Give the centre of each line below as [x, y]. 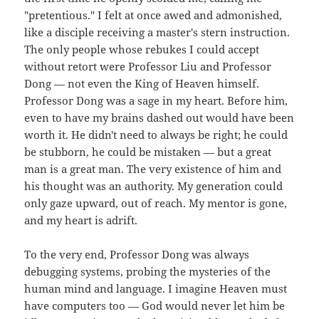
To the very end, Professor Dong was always [137, 255]
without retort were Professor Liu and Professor [148, 67]
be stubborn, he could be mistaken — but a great [148, 152]
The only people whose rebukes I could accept [142, 49]
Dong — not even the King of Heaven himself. [142, 84]
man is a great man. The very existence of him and [153, 169]
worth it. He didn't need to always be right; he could [156, 135]
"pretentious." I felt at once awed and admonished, [153, 15]
